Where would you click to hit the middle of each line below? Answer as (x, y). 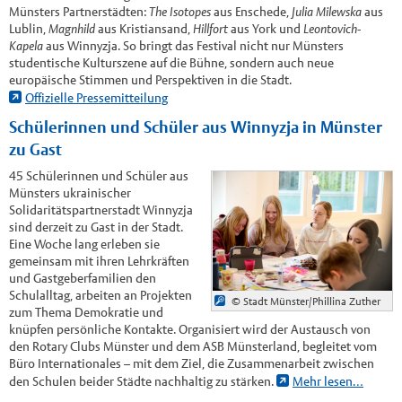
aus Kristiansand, (144, 28)
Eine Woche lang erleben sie (84, 244)
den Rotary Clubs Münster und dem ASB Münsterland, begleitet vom (192, 346)
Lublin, (28, 28)
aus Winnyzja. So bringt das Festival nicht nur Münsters (193, 45)
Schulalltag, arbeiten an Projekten (100, 295)
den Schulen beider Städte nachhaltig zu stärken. (142, 381)
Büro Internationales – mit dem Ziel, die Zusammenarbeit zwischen (191, 363)
